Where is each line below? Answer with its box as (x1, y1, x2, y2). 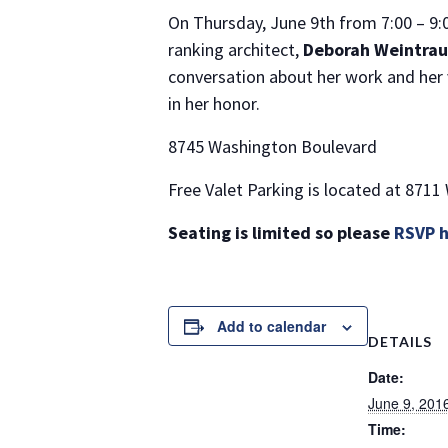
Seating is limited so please (168, 221, 394, 244)
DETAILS (368, 333, 432, 350)
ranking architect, (168, 38, 303, 61)
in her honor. (168, 92, 260, 115)
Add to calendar (217, 316, 326, 336)
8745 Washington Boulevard (168, 135, 377, 158)
